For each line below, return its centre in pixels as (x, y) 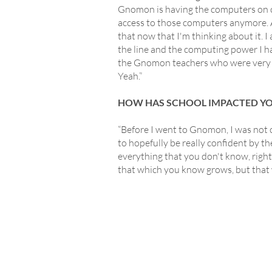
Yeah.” (130, 76)
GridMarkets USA (156, 238)
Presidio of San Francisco (168, 249)
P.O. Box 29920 (151, 261)
